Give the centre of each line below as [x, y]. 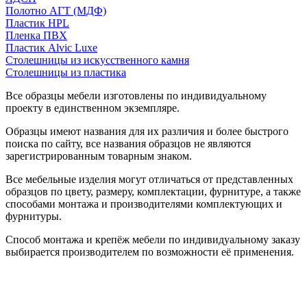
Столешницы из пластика [66, 72]
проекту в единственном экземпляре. [93, 108]
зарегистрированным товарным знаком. [99, 156]
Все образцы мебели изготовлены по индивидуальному [136, 95]
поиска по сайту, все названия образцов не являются [128, 143]
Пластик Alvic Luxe [51, 47]
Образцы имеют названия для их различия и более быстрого [147, 131]
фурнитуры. [34, 216]
